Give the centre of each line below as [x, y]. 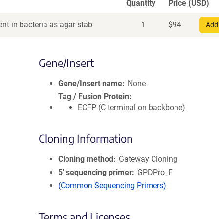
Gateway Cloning [148, 159]
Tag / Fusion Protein [94, 97]
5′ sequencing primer [95, 172]
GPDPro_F [155, 172]
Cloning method [86, 159]
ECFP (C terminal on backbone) [131, 107]
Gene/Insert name [90, 83]
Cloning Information [86, 138]
